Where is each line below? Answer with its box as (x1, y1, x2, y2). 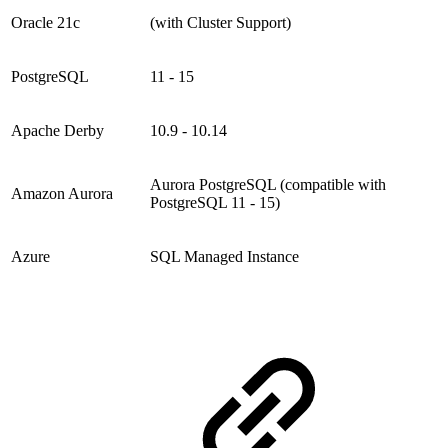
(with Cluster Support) (150, 14, 291, 32)
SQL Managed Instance (150, 248, 299, 266)
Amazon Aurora (11, 185, 113, 203)
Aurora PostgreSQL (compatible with (150, 176, 386, 194)
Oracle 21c (11, 14, 80, 32)
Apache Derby (11, 122, 104, 140)
